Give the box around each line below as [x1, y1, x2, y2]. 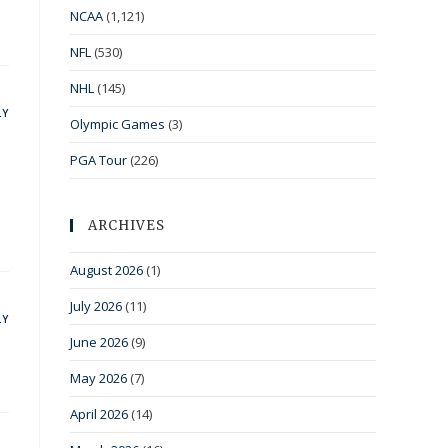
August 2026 [70, 261, 143, 280]
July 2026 [70, 297, 122, 316]
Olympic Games [70, 115, 165, 134]
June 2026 [70, 333, 128, 352]
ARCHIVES [88, 217, 165, 235]
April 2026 [70, 405, 128, 424]
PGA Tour [70, 151, 127, 170]
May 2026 [70, 369, 127, 388]
